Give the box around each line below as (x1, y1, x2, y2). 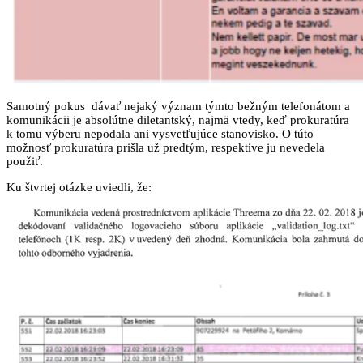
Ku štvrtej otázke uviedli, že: (6, 180, 152, 194)
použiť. (6, 154, 43, 168)
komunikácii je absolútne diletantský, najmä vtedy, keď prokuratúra (6, 113, 349, 126)
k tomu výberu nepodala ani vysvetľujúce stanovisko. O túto (6, 126, 314, 140)
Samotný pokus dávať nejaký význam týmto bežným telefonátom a (6, 99, 350, 113)
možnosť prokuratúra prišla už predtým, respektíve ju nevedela (6, 140, 325, 154)
